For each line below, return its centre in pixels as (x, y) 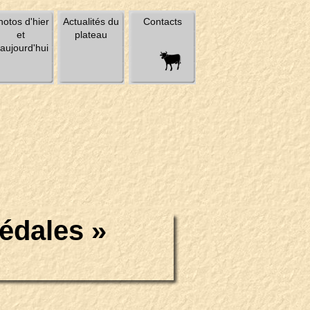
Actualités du (91, 21)
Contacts (162, 21)
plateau (91, 35)
